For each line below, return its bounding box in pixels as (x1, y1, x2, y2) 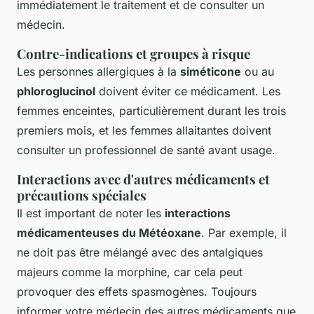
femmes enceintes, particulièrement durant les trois (17, 103, 286, 118)
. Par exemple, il (201, 225, 287, 240)
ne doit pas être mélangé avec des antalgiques (17, 245, 263, 259)
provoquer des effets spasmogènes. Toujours (17, 284, 257, 299)
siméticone (180, 64, 241, 78)
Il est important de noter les (17, 205, 165, 220)
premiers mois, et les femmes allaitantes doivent (17, 123, 271, 137)
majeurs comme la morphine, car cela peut (17, 264, 243, 279)
